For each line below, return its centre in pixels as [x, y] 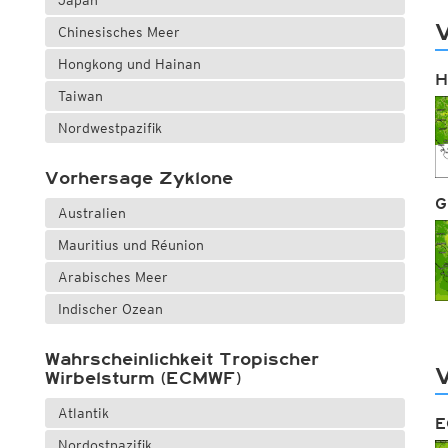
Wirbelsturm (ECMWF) [142, 378]
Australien [91, 213]
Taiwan [80, 96]
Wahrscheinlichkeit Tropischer [181, 359]
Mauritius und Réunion [130, 245]
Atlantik [83, 413]
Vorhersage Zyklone [138, 178]
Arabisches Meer [112, 277]
